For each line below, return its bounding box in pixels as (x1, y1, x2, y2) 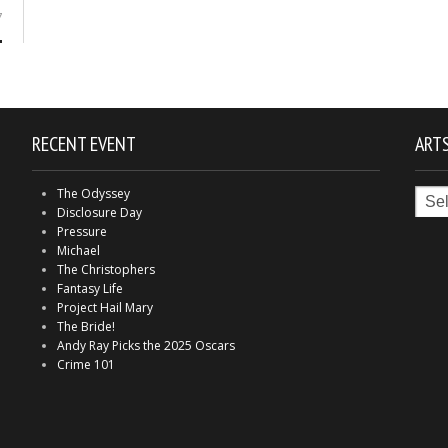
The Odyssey (56, 184, 130, 202)
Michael (56, 241, 100, 259)
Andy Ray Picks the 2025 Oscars (56, 336, 235, 354)
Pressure (56, 222, 107, 240)
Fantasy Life (56, 279, 123, 297)
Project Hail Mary (56, 298, 153, 316)
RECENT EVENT (31, 130, 136, 157)
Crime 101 (56, 355, 115, 373)
